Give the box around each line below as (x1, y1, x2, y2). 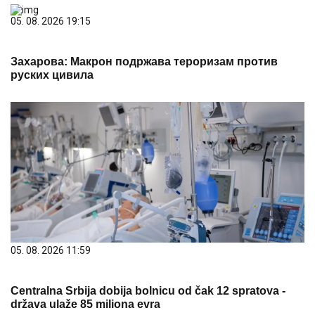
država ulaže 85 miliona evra (11, 298, 160, 311)
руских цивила (11, 69, 94, 82)
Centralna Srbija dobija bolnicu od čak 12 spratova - (11, 285, 285, 297)
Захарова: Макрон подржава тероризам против (11, 56, 278, 68)
